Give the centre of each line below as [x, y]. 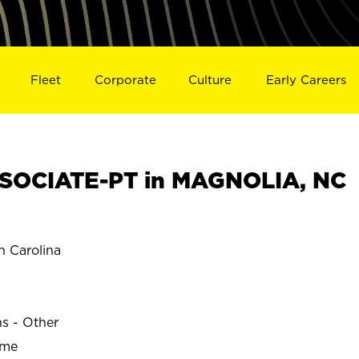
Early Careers [307, 79]
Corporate [125, 79]
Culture [210, 79]
